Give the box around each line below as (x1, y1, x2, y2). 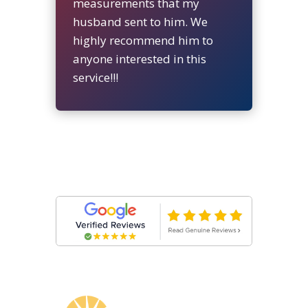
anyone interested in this (72, 50, 206, 67)
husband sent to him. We (72, 13, 208, 30)
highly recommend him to (72, 32, 213, 48)
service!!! (72, 69, 118, 85)
